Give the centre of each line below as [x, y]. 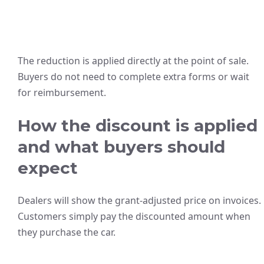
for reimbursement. [62, 93]
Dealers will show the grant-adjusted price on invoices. [139, 200]
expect [48, 168]
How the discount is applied [138, 126]
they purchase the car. [67, 232]
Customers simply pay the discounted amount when [134, 216]
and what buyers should [121, 147]
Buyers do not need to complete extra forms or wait [133, 77]
